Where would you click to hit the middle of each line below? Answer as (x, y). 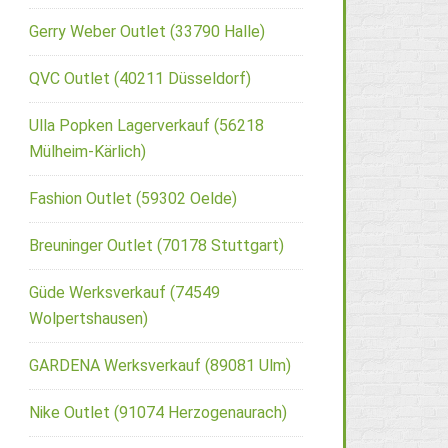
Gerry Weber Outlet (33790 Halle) (147, 31)
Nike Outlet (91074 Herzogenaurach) (158, 412)
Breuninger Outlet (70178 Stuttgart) (156, 245)
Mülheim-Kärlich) (87, 151)
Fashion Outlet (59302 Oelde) (133, 198)
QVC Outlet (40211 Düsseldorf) (140, 78)
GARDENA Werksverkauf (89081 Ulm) (160, 365)
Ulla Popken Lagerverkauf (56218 (146, 125)
